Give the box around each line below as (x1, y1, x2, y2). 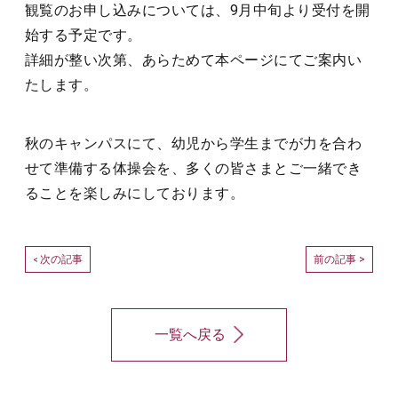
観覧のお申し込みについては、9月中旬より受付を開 (25, 2, 370, 19)
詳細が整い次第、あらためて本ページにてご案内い (25, 52, 362, 68)
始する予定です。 (25, 27, 142, 44)
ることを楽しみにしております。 (25, 185, 245, 202)
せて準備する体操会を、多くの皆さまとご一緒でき (25, 160, 362, 177)
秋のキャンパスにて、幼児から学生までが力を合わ (25, 135, 362, 152)
